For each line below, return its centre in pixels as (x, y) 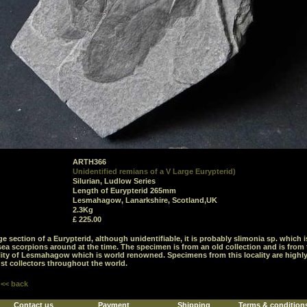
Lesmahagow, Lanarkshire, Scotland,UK (145, 200)
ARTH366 (89, 162)
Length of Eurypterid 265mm (124, 191)
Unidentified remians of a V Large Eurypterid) (154, 171)
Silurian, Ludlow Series (114, 181)
